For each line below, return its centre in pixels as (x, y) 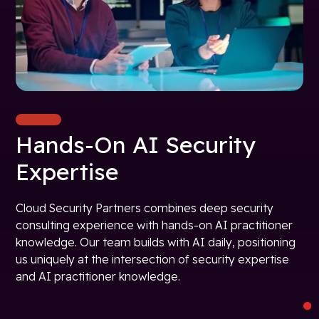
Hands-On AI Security (136, 145)
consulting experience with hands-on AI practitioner (155, 225)
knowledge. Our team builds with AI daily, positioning (156, 242)
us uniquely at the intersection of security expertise (153, 260)
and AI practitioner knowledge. (98, 277)
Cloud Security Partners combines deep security (145, 208)
